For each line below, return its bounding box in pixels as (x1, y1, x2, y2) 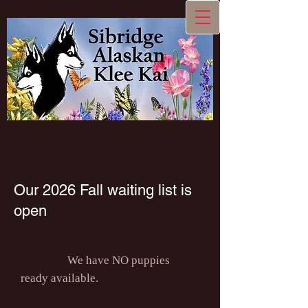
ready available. (21, 272, 98, 285)
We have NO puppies (21, 254, 170, 267)
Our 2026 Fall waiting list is (14, 181, 192, 199)
